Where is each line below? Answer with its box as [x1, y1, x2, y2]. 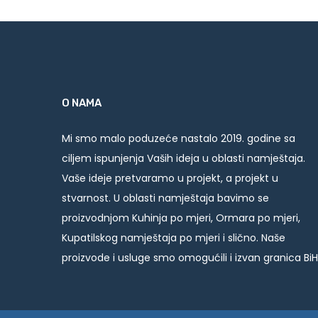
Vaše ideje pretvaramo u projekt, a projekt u [62, 171, 278, 186]
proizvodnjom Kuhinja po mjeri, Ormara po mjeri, [62, 211, 300, 226]
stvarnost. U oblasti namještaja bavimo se [62, 191, 269, 206]
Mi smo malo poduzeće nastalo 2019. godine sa [62, 131, 295, 146]
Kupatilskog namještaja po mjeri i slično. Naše [62, 231, 285, 246]
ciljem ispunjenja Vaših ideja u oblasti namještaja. [62, 151, 305, 166]
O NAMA [62, 97, 102, 110]
